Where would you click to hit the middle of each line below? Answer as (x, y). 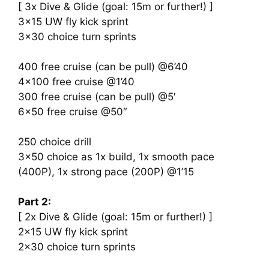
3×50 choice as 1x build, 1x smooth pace (116, 157)
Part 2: (35, 202)
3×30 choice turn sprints (77, 37)
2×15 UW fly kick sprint (73, 232)
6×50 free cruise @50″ (73, 112)
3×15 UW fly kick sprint (73, 22)
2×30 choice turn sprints (77, 247)
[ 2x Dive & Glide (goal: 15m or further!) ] (115, 217)
